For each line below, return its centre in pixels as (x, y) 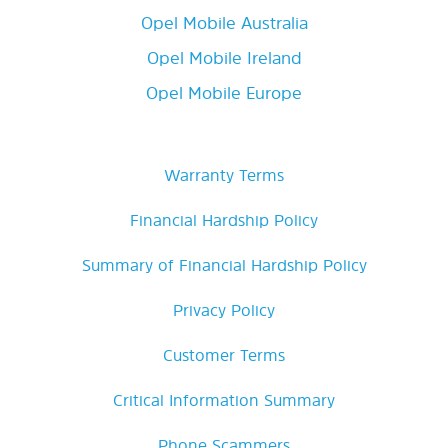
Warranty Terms (224, 174)
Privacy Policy (224, 309)
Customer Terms (224, 354)
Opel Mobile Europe (224, 92)
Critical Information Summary (224, 399)
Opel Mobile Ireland (224, 57)
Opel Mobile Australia (224, 22)
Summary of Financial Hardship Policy (224, 264)
